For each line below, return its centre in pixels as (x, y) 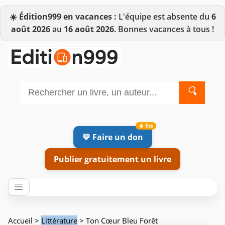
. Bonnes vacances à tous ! (164, 29)
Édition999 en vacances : (68, 17)
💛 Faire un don (113, 137)
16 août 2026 (89, 29)
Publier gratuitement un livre (113, 159)
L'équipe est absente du (164, 17)
